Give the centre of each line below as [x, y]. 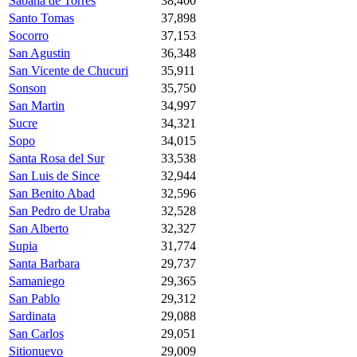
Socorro [29, 35]
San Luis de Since [54, 175]
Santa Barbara [44, 263]
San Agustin [39, 53]
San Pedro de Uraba [59, 210]
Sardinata [32, 316]
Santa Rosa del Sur [57, 158]
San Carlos [36, 333]
